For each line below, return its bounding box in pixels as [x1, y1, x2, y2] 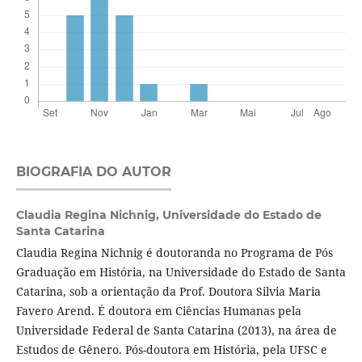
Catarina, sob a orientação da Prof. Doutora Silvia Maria [15, 284, 321, 300]
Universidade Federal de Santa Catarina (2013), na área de [15, 322, 337, 339]
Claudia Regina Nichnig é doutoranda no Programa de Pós [15, 245, 333, 261]
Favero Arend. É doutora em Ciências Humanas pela [15, 303, 301, 319]
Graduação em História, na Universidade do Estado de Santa [15, 264, 346, 280]
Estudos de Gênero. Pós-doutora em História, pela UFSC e [15, 342, 327, 358]
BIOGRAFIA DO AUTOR [15, 164, 171, 180]
